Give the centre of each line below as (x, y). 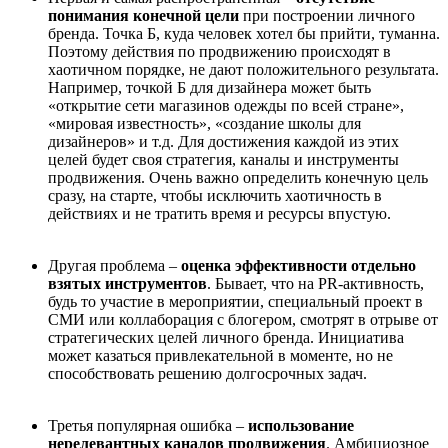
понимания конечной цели (143, 15)
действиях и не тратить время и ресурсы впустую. (219, 213)
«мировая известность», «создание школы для (204, 123)
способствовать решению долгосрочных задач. (207, 373)
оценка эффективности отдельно (298, 265)
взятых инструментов (127, 283)
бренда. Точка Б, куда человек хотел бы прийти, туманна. (244, 33)
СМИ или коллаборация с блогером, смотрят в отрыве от (243, 319)
